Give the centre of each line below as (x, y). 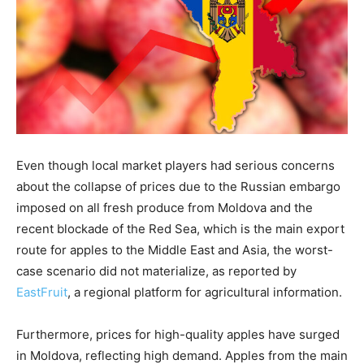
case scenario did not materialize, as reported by (156, 271)
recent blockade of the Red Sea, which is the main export (180, 228)
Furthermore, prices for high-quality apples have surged (178, 334)
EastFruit (42, 292)
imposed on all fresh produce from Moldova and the (165, 207)
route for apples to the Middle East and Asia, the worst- (175, 249)
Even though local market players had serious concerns (175, 165)
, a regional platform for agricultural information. (205, 292)
